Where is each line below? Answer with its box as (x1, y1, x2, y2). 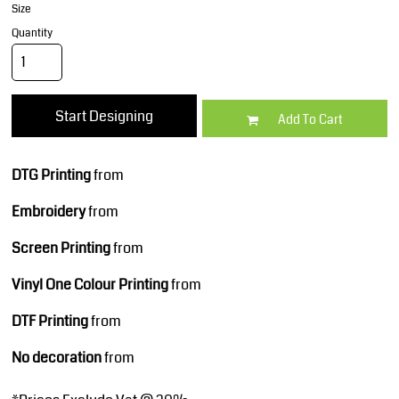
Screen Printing (12, 238, 110, 258)
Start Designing (55, 106, 153, 126)
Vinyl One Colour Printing (12, 274, 168, 295)
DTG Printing (12, 165, 91, 185)
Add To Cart (278, 110, 343, 128)
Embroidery (12, 201, 85, 222)
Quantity (12, 26, 53, 41)
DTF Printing (12, 311, 88, 331)
